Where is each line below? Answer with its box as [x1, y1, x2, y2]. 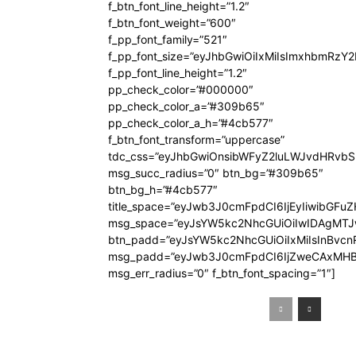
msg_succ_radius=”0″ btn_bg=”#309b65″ [108, 166, 323, 180]
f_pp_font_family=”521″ [108, 33, 227, 46]
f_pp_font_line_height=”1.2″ [108, 66, 247, 79]
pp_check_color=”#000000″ [108, 83, 253, 96]
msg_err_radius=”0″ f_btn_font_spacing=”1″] [108, 266, 335, 280]
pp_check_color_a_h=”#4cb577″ [108, 116, 273, 130]
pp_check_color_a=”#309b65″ [108, 99, 265, 113]
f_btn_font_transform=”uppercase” [108, 133, 284, 146]
